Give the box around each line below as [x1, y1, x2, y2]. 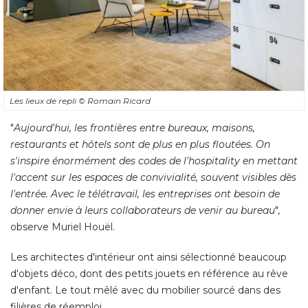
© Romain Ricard [78, 95, 151, 106]
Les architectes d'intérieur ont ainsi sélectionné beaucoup [10, 250, 287, 263]
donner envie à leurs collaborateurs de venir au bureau [10, 203, 275, 217]
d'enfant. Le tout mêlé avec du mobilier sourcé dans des [10, 283, 280, 296]
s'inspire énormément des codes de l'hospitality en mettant [10, 154, 298, 167]
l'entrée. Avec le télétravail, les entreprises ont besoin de [10, 187, 280, 200]
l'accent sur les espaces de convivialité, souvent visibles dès [10, 170, 296, 184]
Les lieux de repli [10, 95, 78, 106]
